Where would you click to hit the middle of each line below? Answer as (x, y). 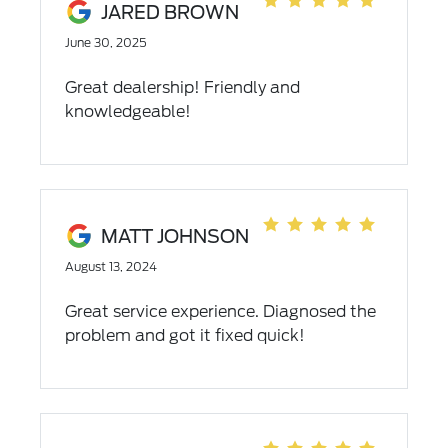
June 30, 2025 (105, 42)
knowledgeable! (127, 111)
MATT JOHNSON (174, 236)
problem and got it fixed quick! (184, 335)
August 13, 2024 (110, 266)
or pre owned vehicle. (147, 21)
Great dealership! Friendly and (182, 87)
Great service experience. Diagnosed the (220, 311)
